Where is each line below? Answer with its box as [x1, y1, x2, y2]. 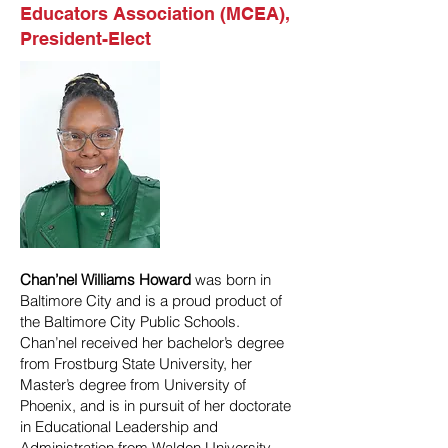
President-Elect [20, 28, 151, 49]
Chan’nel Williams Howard [20, 270, 195, 289]
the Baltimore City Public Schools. [20, 312, 240, 331]
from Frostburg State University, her [20, 354, 252, 373]
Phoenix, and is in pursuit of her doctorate [20, 396, 291, 415]
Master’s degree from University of [20, 375, 246, 394]
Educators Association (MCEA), [20, 3, 290, 24]
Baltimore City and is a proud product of [20, 291, 282, 310]
